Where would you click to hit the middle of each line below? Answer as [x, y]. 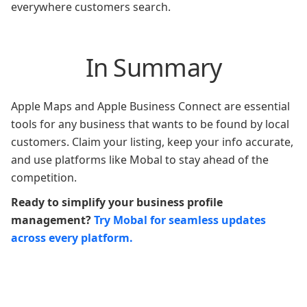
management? [52, 220]
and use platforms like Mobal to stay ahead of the [140, 160]
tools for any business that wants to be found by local [150, 124]
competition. [44, 177]
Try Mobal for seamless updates [180, 220]
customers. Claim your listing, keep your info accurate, [152, 142]
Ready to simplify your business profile [117, 202]
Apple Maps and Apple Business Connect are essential [150, 106]
